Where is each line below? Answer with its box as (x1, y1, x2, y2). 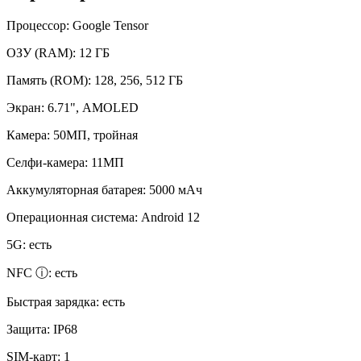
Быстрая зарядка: (6, 294, 102, 309)
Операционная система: (6, 210, 141, 224)
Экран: (6, 100, 48, 114)
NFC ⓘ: (6, 265, 55, 280)
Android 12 (141, 210, 200, 224)
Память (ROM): (6, 73, 94, 87)
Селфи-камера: (6, 155, 91, 169)
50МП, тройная (53, 127, 138, 142)
